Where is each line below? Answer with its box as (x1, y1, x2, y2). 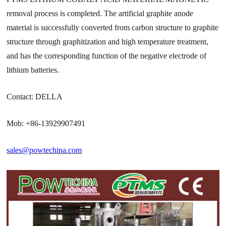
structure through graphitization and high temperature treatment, (7, 37, 209, 46)
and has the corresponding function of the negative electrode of (7, 51, 207, 61)
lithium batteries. (7, 66, 60, 75)
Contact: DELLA (7, 92, 63, 101)
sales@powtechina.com (7, 146, 82, 155)
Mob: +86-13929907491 (7, 119, 86, 128)
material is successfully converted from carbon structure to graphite (7, 23, 219, 32)
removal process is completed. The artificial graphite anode (7, 9, 194, 18)
